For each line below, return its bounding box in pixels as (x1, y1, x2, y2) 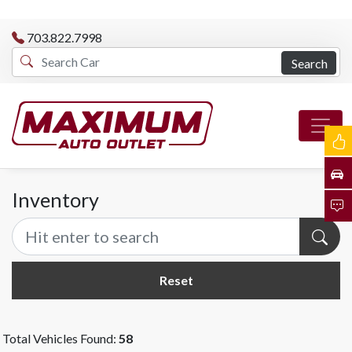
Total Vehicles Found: (2, 331, 119, 346)
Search (291, 55, 328, 71)
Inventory (12, 188, 99, 211)
